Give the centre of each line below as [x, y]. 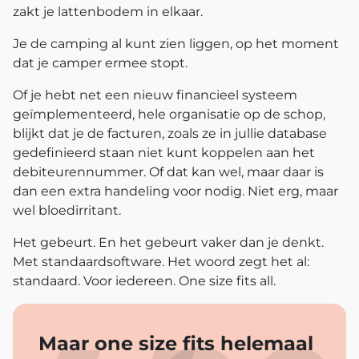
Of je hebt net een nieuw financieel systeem [155, 95]
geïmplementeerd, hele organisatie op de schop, [169, 114]
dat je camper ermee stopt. [102, 63]
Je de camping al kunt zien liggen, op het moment [176, 43]
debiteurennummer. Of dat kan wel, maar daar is [168, 171]
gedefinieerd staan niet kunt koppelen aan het [164, 152]
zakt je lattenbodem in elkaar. [109, 11]
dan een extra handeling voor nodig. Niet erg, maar [175, 191]
